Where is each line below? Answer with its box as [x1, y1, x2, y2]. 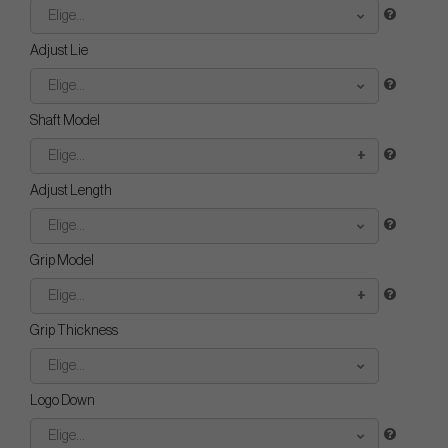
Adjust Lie [30, 44, 88, 58]
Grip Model [30, 254, 94, 268]
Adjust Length [30, 184, 112, 198]
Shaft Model [30, 114, 100, 128]
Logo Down [30, 394, 95, 408]
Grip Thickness [30, 324, 118, 338]
